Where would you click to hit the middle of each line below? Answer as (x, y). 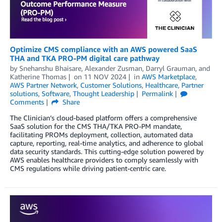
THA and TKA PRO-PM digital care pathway (85, 58)
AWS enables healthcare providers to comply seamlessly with (104, 160)
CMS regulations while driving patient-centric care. (88, 168)
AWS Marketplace (168, 77)
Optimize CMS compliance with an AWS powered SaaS (104, 49)
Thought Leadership (104, 94)
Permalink (157, 94)
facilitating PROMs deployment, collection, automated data (101, 135)
